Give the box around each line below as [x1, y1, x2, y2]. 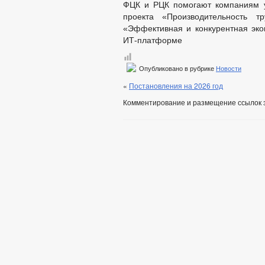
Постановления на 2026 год [129, 80, 223, 91]
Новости [216, 65, 241, 72]
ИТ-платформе [123, 35, 182, 45]
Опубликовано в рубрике [137, 65, 216, 72]
